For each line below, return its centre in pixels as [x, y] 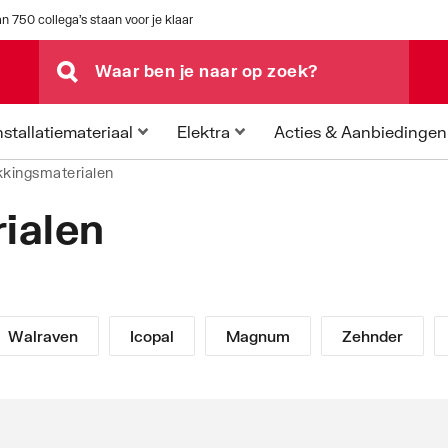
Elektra [203, 131]
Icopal [152, 336]
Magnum [258, 336]
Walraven [43, 336]
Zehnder [372, 336]
